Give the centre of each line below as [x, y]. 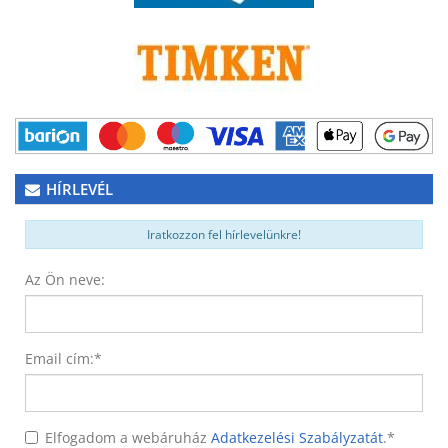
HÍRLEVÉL [79, 189]
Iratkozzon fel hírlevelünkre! [224, 234]
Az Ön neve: [65, 280]
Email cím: [59, 359]
